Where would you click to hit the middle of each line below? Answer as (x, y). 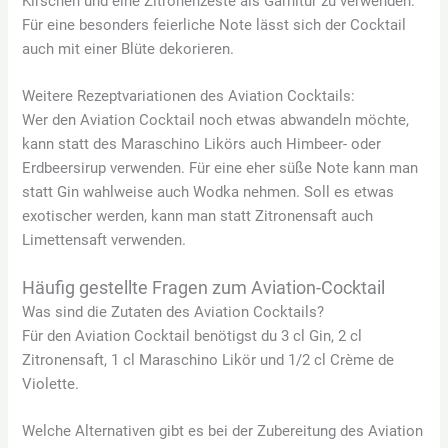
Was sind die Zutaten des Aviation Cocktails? (173, 311)
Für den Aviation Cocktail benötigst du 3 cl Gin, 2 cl (192, 335)
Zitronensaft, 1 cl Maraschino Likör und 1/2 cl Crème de (208, 359)
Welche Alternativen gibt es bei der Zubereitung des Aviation (223, 430)
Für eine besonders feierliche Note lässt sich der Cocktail (214, 24)
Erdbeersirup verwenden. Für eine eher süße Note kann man (220, 168)
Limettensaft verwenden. (104, 240)
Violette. (51, 383)
